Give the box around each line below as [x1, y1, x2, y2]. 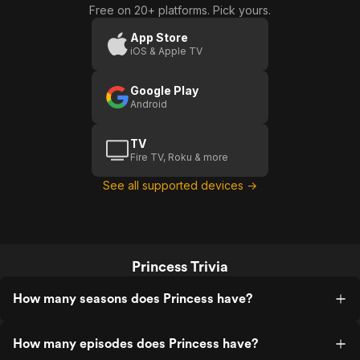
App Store [130, 31, 188, 44]
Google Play [130, 84, 198, 97]
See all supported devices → [103, 178, 257, 192]
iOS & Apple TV [130, 45, 202, 57]
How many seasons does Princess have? [13, 291, 252, 306]
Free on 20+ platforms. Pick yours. [89, 3, 271, 17]
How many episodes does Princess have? [13, 336, 258, 351]
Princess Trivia [132, 258, 228, 275]
